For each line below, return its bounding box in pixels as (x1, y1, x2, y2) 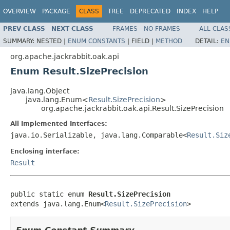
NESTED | (36, 37, 68, 45)
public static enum (10, 189, 88, 198)
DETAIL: (195, 37, 221, 45)
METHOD (156, 37, 182, 45)
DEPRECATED (130, 8, 170, 15)
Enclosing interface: (10, 147, 80, 155)
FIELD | (131, 37, 156, 45)
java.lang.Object (10, 86, 69, 95)
